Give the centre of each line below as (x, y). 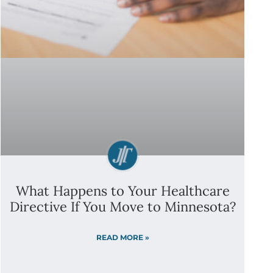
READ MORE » (122, 237)
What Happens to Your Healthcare (122, 191)
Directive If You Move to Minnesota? (122, 207)
